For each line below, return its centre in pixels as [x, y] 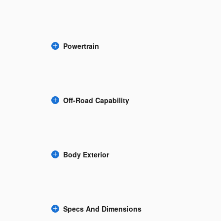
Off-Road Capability [96, 100]
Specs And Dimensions [102, 208]
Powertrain [81, 46]
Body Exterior [86, 154]
